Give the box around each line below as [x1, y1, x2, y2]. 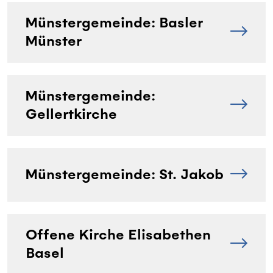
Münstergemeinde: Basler [26, 13, 202, 32]
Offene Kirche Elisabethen [26, 225, 211, 244]
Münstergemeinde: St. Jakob [26, 165, 224, 184]
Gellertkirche [26, 104, 117, 124]
